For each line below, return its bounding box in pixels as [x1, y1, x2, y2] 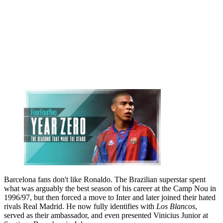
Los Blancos [156, 202, 195, 211]
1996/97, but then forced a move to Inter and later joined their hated [4, 193, 216, 202]
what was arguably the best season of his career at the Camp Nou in [4, 184, 216, 193]
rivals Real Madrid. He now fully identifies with [4, 202, 156, 211]
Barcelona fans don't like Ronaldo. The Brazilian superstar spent [4, 175, 206, 184]
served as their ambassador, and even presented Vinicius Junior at [4, 211, 208, 220]
